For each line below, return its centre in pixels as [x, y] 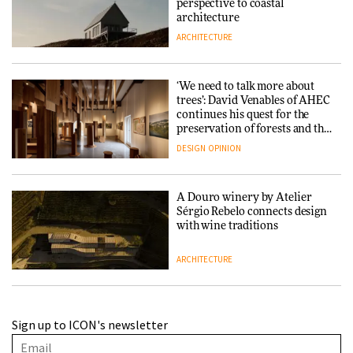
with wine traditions [227, 226]
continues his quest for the [243, 115]
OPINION [225, 148]
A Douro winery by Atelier [244, 197]
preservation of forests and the [253, 129]
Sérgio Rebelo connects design [252, 212]
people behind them [225, 143]
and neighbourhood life [235, 337]
